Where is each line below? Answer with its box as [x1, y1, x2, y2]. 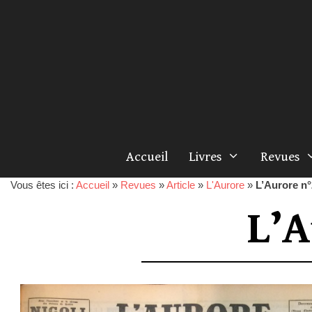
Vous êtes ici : [10, 179, 76, 191]
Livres [188, 149, 222, 164]
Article [166, 179, 195, 191]
